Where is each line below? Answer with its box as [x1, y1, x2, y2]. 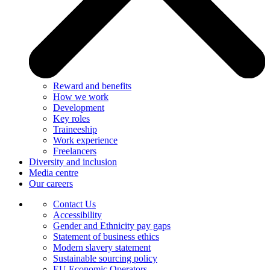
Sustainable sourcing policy [53, 253, 157, 263]
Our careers [29, 178, 73, 189]
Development [53, 102, 104, 113]
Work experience [53, 134, 118, 145]
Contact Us [53, 198, 96, 209]
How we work [53, 91, 108, 102]
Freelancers [53, 145, 96, 156]
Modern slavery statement [53, 242, 151, 253]
